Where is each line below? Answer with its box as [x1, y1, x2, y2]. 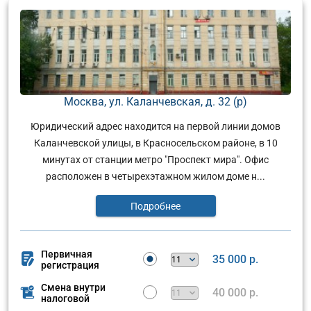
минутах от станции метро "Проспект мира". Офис [42, 153, 269, 165]
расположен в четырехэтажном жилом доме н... [46, 170, 265, 182]
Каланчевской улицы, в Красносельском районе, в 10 [33, 137, 278, 149]
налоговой [41, 292, 90, 304]
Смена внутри [41, 281, 106, 293]
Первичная [41, 248, 92, 260]
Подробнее [131, 200, 180, 212]
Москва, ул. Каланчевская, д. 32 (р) [64, 94, 247, 108]
